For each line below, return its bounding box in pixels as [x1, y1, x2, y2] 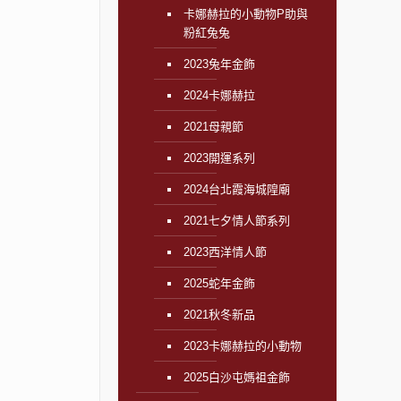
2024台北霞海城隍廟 [183, 183, 290, 196]
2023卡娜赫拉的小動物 [183, 339, 302, 353]
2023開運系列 [183, 151, 255, 165]
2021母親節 [183, 120, 243, 133]
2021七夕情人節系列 [183, 214, 290, 227]
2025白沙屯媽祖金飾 [183, 371, 290, 384]
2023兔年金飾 [183, 57, 255, 71]
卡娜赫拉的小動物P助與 [183, 7, 308, 21]
